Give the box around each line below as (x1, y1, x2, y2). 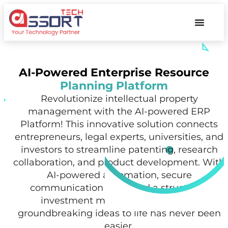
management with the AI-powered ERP (28, 105, 210, 117)
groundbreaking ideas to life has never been (17, 207, 221, 219)
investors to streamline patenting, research (20, 144, 218, 155)
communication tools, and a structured (30, 182, 209, 193)
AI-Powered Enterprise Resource (19, 65, 209, 79)
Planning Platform (60, 78, 168, 93)
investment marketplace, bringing (40, 194, 198, 206)
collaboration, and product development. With (13, 156, 225, 168)
